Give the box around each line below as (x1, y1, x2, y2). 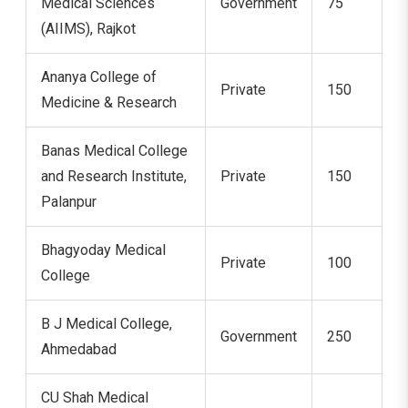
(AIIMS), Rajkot (41, 19, 136, 37)
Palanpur (41, 192, 97, 210)
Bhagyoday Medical (41, 240, 166, 259)
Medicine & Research (41, 93, 177, 111)
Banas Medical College (41, 141, 188, 159)
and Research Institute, (41, 167, 187, 185)
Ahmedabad (41, 340, 117, 358)
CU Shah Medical (41, 388, 148, 406)
